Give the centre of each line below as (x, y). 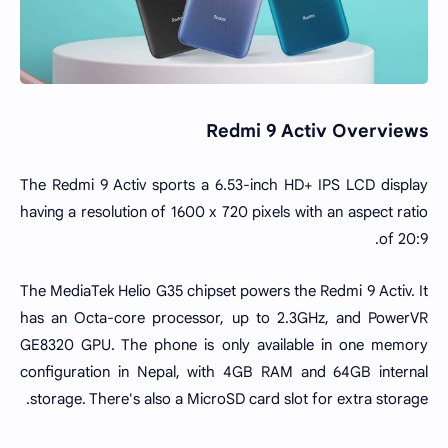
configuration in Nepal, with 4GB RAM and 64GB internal (224, 372)
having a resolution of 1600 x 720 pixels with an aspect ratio (224, 211)
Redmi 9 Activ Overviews (317, 131)
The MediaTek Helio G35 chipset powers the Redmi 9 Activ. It (224, 291)
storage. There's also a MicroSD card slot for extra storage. (229, 399)
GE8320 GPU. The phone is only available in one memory (224, 345)
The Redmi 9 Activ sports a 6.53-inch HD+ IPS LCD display (224, 184)
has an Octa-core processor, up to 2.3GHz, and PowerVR (224, 318)
